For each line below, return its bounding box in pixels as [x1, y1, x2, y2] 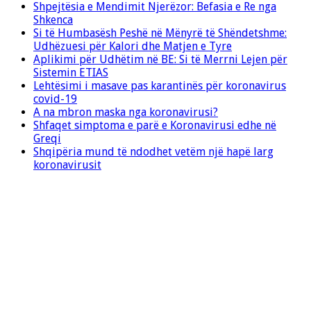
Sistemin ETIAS [33, 65, 108, 79]
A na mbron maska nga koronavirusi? [33, 105, 218, 119]
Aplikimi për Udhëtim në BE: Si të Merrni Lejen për [33, 52, 287, 66]
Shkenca [33, 12, 73, 26]
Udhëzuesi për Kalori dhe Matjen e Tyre [33, 39, 232, 53]
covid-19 [33, 92, 77, 106]
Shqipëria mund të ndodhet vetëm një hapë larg [33, 144, 274, 158]
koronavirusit [33, 158, 101, 171]
